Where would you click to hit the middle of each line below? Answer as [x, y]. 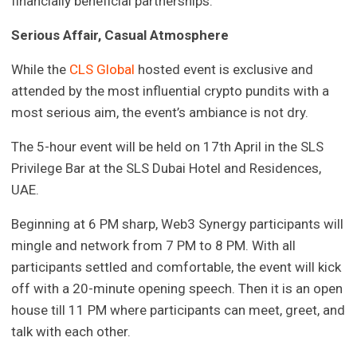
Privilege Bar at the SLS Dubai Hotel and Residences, [167, 169]
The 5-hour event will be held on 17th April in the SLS [168, 147]
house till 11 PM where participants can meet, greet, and [178, 310]
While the [41, 70]
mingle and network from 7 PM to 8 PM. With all [154, 246]
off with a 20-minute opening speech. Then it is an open [177, 289]
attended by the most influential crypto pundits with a [171, 91]
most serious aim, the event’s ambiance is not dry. [160, 113]
